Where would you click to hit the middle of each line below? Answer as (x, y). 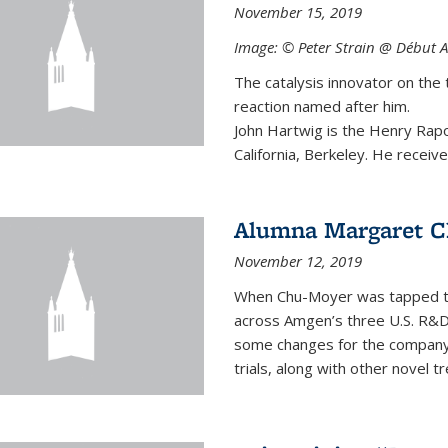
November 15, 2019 (297, 12)
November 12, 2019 (297, 261)
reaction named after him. (321, 106)
